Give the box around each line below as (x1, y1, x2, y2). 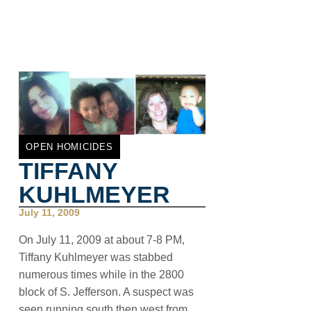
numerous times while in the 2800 (19, 269, 184, 281)
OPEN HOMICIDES (26, 142, 113, 153)
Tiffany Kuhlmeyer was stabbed (19, 251, 173, 264)
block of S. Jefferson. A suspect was (19, 286, 194, 299)
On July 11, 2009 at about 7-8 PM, (19, 234, 185, 246)
